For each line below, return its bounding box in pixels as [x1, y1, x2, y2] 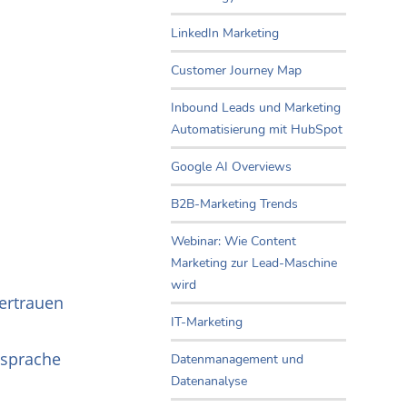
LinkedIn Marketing [171, 25, 279, 43]
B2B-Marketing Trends [171, 195, 298, 213]
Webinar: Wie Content [171, 233, 296, 251]
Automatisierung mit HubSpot [171, 121, 342, 139]
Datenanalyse [171, 372, 247, 391]
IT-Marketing [171, 313, 243, 332]
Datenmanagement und [171, 351, 303, 369]
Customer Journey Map [171, 62, 302, 80]
